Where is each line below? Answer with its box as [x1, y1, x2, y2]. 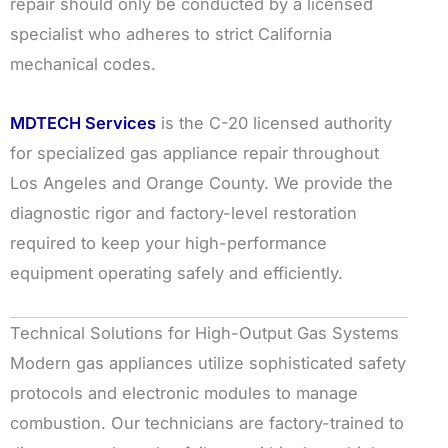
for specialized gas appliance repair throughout [10, 142, 379, 163]
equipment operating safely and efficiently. [10, 262, 343, 283]
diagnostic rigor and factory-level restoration [10, 202, 357, 223]
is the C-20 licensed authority [156, 112, 392, 133]
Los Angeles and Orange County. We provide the [10, 172, 393, 193]
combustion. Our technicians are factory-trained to [10, 412, 404, 433]
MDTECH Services [10, 112, 156, 133]
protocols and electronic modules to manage [10, 382, 358, 403]
